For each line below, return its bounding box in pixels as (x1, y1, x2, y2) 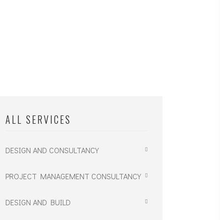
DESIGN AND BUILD (5, 196, 71, 207)
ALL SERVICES (5, 111, 71, 127)
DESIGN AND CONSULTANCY (5, 144, 99, 155)
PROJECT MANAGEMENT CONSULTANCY (5, 170, 141, 181)
